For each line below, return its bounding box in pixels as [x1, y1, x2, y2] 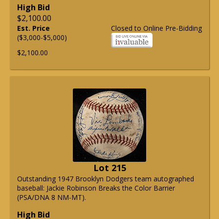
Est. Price [17, 23, 50, 33]
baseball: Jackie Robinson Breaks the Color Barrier [17, 183, 175, 193]
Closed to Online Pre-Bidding [111, 23, 202, 33]
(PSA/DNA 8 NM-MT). [17, 192, 86, 202]
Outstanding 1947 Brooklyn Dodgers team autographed [17, 174, 194, 183]
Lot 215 [93, 161, 126, 174]
